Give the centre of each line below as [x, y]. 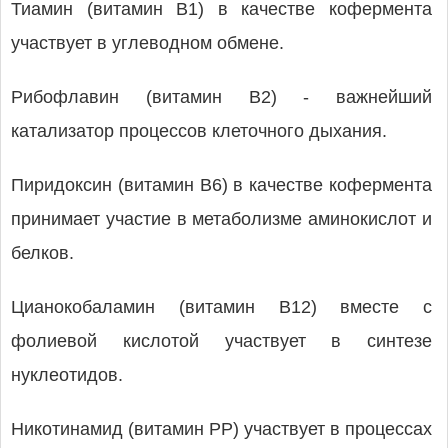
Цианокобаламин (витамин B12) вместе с [221, 307]
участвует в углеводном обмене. [147, 43]
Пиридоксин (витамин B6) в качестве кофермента [221, 185]
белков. [42, 253]
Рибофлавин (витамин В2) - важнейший [221, 97]
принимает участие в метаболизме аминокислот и [221, 219]
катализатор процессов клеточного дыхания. [199, 131]
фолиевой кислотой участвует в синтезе [221, 341]
